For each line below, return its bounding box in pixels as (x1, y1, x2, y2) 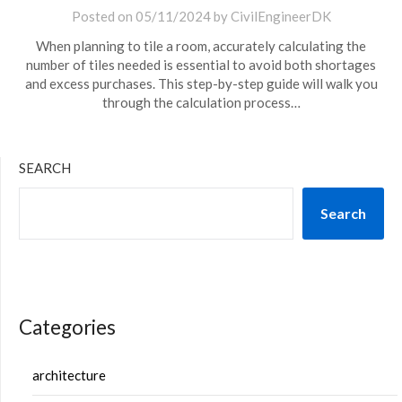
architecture (32, 366, 106, 383)
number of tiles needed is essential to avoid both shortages (26, 57, 376, 73)
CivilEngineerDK (230, 8, 331, 24)
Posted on (71, 8, 135, 24)
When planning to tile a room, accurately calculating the (36, 38, 366, 54)
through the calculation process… (101, 94, 301, 110)
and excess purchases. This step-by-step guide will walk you (24, 75, 378, 92)
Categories (19, 315, 116, 339)
